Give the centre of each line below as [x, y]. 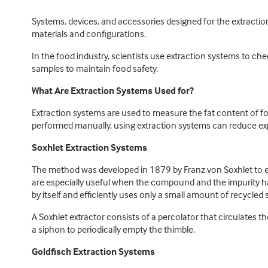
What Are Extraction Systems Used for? [112, 90]
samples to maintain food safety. [95, 68]
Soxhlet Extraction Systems [89, 147]
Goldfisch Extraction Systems [93, 251]
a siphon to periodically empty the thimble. [113, 229]
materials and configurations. [89, 33]
